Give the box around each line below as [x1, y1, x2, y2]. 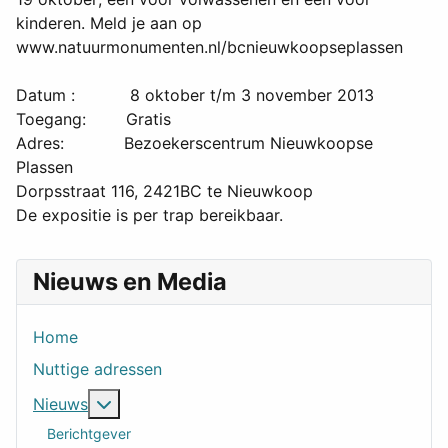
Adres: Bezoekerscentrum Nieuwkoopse [16, 133, 373, 154]
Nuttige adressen [33, 359, 162, 380]
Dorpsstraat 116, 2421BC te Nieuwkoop [16, 181, 313, 202]
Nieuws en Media [33, 267, 227, 297]
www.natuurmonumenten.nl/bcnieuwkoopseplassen [16, 37, 408, 58]
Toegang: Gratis [16, 109, 171, 130]
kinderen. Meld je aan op [16, 13, 202, 34]
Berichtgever [47, 424, 131, 442]
